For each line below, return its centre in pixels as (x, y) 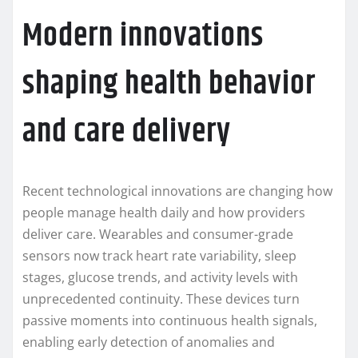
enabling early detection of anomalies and (149, 342)
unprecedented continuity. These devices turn (161, 298)
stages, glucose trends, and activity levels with (160, 277)
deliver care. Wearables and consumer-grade (158, 234)
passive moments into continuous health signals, (170, 320)
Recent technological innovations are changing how (177, 191)
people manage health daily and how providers (164, 212)
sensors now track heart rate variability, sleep (159, 255)
